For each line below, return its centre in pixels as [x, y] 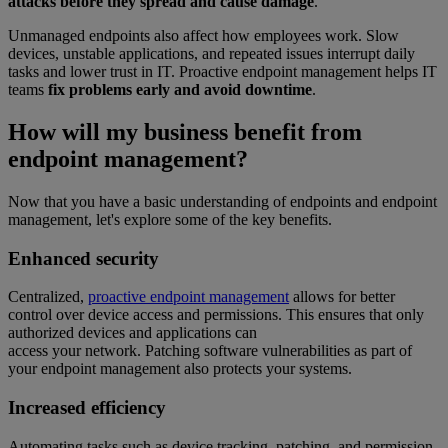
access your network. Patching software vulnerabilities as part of [210, 351]
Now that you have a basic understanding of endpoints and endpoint [222, 201]
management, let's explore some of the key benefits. [170, 219]
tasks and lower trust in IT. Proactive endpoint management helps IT [222, 72]
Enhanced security [83, 258]
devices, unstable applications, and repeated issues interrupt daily [211, 54]
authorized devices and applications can [132, 333]
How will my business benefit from [185, 131]
